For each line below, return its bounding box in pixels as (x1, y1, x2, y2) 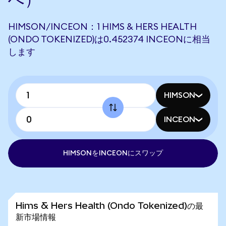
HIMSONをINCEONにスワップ (63, 150, 163, 157)
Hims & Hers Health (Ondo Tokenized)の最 (16, 200, 203, 211)
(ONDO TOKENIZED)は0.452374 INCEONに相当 (8, 35, 210, 44)
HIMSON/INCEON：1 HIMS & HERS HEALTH (8, 22, 197, 31)
